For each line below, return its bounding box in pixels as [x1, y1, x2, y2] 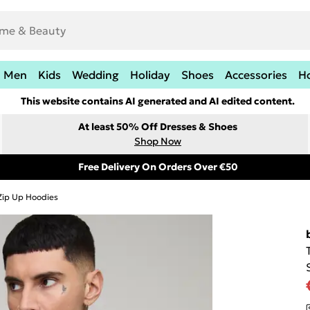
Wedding [71, 68, 119, 82]
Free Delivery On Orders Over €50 [77, 161, 238, 173]
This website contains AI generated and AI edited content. [21, 95, 295, 107]
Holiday [129, 68, 170, 82]
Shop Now [134, 135, 181, 147]
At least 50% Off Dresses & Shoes [78, 120, 237, 133]
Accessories [224, 68, 287, 82]
